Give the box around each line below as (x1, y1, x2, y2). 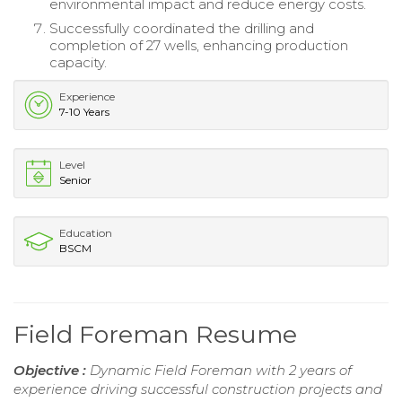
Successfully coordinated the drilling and (49, 19, 314, 37)
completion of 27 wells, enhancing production (49, 36, 348, 54)
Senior (59, 172, 92, 187)
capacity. (49, 53, 107, 71)
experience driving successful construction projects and (13, 380, 382, 398)
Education (59, 225, 112, 240)
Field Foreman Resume (13, 319, 297, 349)
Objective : (13, 361, 90, 379)
